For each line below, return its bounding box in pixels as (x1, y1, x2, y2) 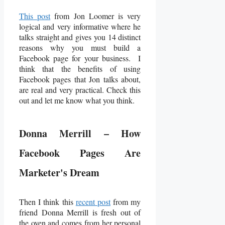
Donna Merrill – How (19, 126, 141, 141)
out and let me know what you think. (19, 94, 135, 105)
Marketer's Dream (19, 165, 99, 180)
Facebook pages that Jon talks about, (19, 73, 141, 84)
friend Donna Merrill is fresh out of (19, 206, 141, 217)
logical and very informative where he (19, 21, 141, 32)
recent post (75, 196, 110, 207)
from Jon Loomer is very (50, 10, 141, 21)
